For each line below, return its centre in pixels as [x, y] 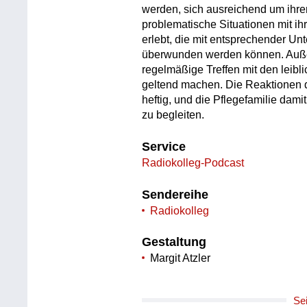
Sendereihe [175, 194]
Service [164, 147]
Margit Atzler [181, 258]
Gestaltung [174, 242]
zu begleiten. [173, 115]
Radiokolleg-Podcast [193, 163]
